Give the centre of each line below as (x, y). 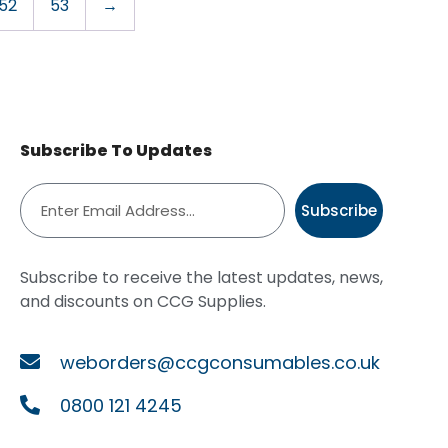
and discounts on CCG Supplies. (142, 302)
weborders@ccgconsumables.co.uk (219, 362)
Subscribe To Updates (115, 151)
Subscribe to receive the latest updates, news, (201, 278)
